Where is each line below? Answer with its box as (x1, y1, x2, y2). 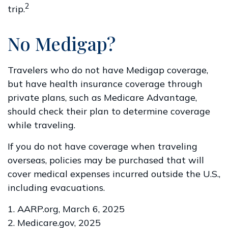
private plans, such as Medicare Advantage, (8, 92, 197, 103)
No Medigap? (8, 31, 116, 55)
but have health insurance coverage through (8, 78, 203, 90)
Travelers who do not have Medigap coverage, (8, 64, 208, 76)
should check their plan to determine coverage (8, 105, 210, 117)
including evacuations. (8, 182, 105, 193)
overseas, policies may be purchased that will (8, 154, 204, 166)
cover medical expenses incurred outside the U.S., (8, 168, 220, 180)
